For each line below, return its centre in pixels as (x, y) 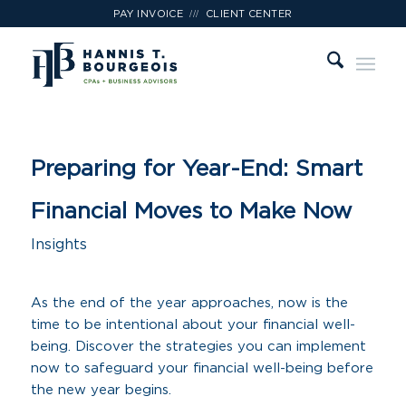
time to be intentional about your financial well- (193, 324)
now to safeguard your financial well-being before (202, 368)
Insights (58, 245)
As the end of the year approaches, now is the (189, 303)
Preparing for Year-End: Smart (196, 169)
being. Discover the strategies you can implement (198, 346)
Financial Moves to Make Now (191, 212)
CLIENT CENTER (249, 14)
